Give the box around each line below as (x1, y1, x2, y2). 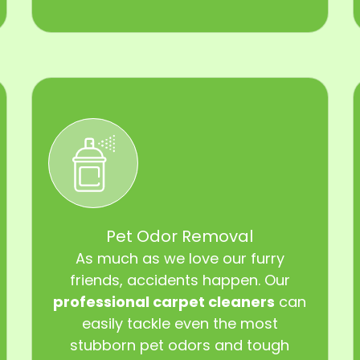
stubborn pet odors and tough (70, 334, 290, 355)
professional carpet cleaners (53, 291, 276, 312)
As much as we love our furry (75, 247, 284, 268)
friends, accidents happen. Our (69, 269, 290, 290)
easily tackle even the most (81, 313, 278, 333)
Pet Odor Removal (106, 224, 254, 247)
